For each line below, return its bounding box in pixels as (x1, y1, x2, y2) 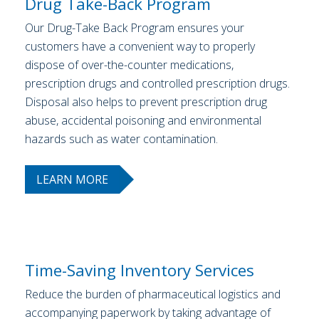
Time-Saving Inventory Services (25, 259, 254, 282)
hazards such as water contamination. (25, 131, 218, 147)
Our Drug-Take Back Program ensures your (25, 20, 244, 36)
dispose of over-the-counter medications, (25, 57, 234, 73)
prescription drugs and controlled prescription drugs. (25, 75, 290, 92)
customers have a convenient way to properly (25, 38, 255, 55)
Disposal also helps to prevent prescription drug (25, 94, 267, 110)
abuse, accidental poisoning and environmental (25, 113, 261, 129)
